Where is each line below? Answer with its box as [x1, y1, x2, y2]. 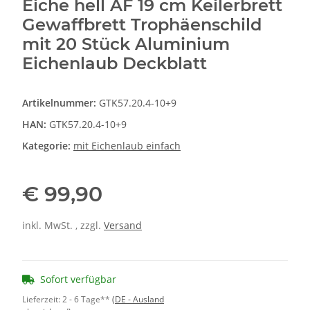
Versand [104, 218, 142, 232]
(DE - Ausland [112, 293, 164, 305]
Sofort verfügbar [40, 272, 116, 286]
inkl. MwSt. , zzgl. [22, 218, 104, 232]
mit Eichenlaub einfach [73, 138, 181, 152]
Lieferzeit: [22, 293, 62, 305]
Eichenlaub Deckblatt [22, 53, 207, 73]
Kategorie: [22, 138, 73, 152]
